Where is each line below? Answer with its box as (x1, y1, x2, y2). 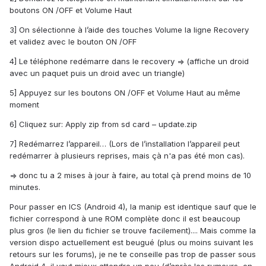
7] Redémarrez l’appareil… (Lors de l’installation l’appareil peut (9, 139, 240, 149)
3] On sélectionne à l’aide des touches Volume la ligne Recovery (9, 25, 249, 35)
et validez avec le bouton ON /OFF (9, 37, 137, 47)
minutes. (9, 182, 40, 192)
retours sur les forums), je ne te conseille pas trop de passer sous (9, 249, 256, 259)
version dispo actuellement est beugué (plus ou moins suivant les (9, 237, 254, 248)
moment (9, 100, 39, 110)
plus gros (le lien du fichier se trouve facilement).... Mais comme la (9, 226, 256, 236)
